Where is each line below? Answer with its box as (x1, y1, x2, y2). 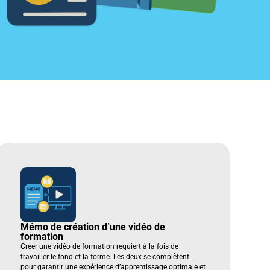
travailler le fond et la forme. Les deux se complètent (20, 252, 189, 261)
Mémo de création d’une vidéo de (20, 221, 165, 233)
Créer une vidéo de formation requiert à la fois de (20, 242, 178, 251)
